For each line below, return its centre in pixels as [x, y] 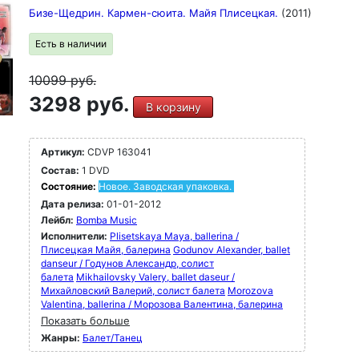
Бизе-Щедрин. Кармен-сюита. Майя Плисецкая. [155, 13]
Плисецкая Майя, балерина [106, 250]
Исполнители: [75, 236]
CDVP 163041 [118, 152]
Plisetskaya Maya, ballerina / [174, 236]
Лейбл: [57, 220]
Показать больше [85, 321]
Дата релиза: [73, 204]
